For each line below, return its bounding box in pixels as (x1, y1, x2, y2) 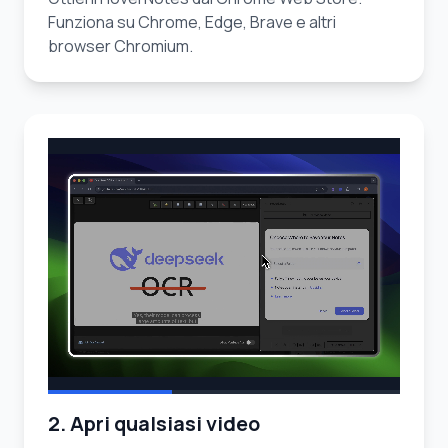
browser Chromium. (48, 35, 193, 57)
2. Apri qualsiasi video (48, 410, 260, 437)
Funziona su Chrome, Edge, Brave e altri (48, 11, 336, 33)
